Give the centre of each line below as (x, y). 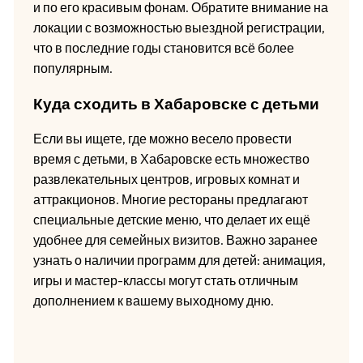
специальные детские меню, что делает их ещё (171, 220)
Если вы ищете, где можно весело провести (162, 139)
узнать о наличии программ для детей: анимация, (179, 261)
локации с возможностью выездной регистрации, (179, 27)
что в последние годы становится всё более (163, 47)
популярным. (73, 68)
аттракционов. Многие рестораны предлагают (170, 200)
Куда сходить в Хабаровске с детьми (176, 103)
